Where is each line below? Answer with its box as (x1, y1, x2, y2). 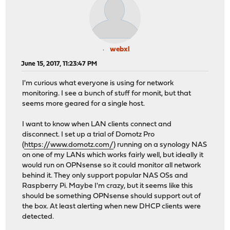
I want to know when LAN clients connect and (22, 121, 172, 129)
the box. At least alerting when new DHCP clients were (22, 203, 201, 211)
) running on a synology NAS (113, 141, 207, 149)
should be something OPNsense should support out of (22, 193, 201, 201)
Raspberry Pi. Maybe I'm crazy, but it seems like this (22, 182, 194, 190)
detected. (22, 213, 54, 221)
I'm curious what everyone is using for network (22, 80, 174, 88)
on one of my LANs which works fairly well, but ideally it (22, 151, 204, 160)
